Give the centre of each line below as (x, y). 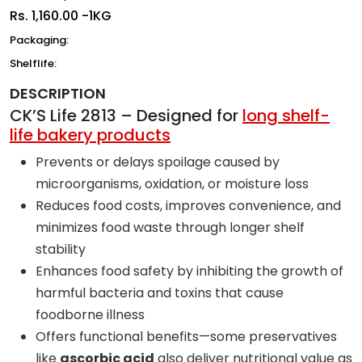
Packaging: (39, 40)
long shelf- (286, 115)
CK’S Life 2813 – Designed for (126, 115)
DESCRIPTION (58, 93)
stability (61, 249)
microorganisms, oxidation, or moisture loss (172, 183)
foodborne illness (90, 314)
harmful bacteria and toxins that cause (160, 293)
